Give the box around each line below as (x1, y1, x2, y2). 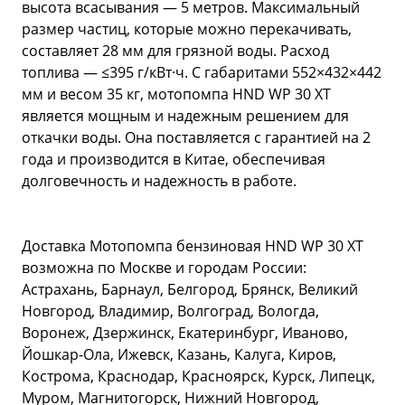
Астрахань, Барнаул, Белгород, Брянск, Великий (22, 279, 358, 300)
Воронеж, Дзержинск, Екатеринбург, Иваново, (22, 323, 348, 344)
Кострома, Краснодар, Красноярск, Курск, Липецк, (22, 366, 375, 387)
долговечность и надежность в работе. (22, 171, 297, 192)
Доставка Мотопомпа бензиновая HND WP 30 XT (22, 236, 363, 257)
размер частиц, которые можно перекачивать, (22, 19, 352, 40)
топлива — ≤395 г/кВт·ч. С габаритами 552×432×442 (22, 62, 381, 83)
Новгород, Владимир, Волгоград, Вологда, (22, 301, 319, 322)
